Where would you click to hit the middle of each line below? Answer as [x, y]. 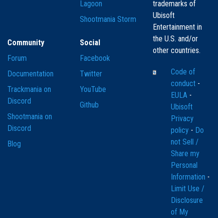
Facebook [95, 58]
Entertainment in [177, 27]
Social [90, 43]
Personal [184, 165]
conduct [184, 84]
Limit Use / [187, 189]
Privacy [182, 119]
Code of [183, 72]
